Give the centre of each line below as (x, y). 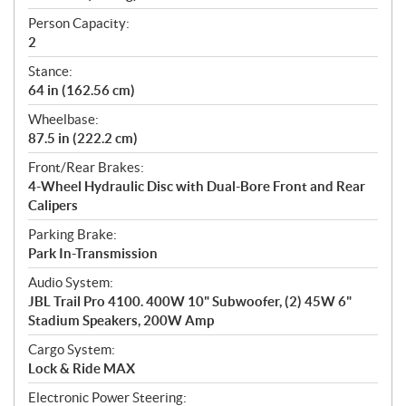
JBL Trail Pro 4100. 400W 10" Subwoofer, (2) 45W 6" (190, 301)
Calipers (53, 205)
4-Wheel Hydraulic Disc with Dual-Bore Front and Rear (197, 186)
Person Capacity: (79, 23)
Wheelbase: (63, 119)
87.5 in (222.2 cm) (83, 138)
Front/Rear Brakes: (86, 167)
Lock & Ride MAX (82, 368)
